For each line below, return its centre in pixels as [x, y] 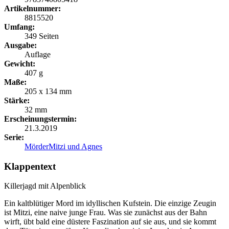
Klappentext [30, 166]
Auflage [38, 54]
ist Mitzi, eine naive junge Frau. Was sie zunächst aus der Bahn [106, 213]
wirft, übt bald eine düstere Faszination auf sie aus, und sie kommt [110, 222]
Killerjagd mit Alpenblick [45, 186]
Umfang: [19, 27]
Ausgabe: [20, 45]
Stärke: [17, 100]
